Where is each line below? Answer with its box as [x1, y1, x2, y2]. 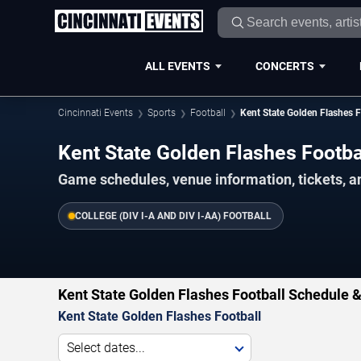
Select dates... [67, 340, 145, 355]
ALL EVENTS [144, 59, 210, 73]
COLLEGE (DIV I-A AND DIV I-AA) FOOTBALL [75, 210, 272, 222]
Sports [147, 107, 176, 118]
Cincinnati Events [58, 107, 133, 118]
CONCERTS [255, 59, 314, 73]
